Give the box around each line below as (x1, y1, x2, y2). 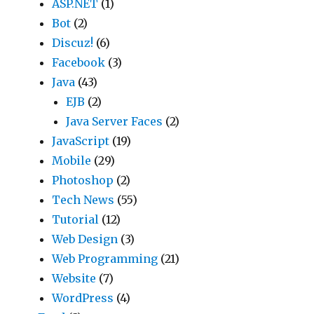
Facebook (52, 55, 106, 70)
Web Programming (52, 252, 158, 266)
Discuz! (52, 36, 94, 50)
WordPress (52, 291, 114, 306)
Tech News (52, 193, 115, 207)
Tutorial (52, 212, 100, 227)
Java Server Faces (66, 114, 163, 129)
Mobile (52, 153, 92, 168)
